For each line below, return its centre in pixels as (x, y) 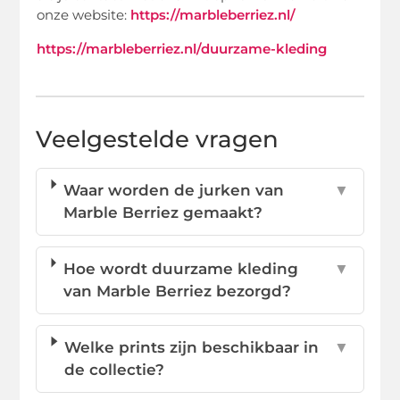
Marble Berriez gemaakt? (163, 212)
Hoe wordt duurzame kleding (180, 268)
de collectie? (115, 369)
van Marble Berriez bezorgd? (177, 291)
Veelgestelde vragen (158, 139)
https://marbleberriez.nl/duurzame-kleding (182, 48)
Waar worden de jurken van (174, 190)
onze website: (84, 15)
